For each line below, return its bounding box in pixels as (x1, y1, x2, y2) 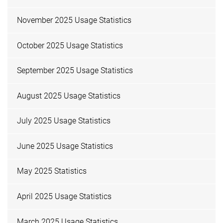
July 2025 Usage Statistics (17, 116, 111, 126)
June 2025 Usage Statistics (17, 141, 113, 151)
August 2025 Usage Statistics (17, 91, 121, 101)
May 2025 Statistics (17, 166, 87, 176)
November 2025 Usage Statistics (17, 15, 132, 25)
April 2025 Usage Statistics (17, 192, 112, 202)
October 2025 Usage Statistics (17, 40, 123, 50)
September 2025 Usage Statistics (17, 66, 133, 76)
